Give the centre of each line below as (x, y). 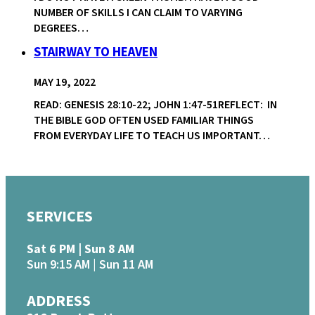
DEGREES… (61, 28)
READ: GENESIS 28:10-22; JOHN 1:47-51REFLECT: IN (155, 105)
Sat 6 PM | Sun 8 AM (81, 250)
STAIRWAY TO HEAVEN (96, 52)
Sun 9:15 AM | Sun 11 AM (90, 265)
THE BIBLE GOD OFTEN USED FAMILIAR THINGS (144, 121)
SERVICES (60, 217)
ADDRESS (59, 301)
